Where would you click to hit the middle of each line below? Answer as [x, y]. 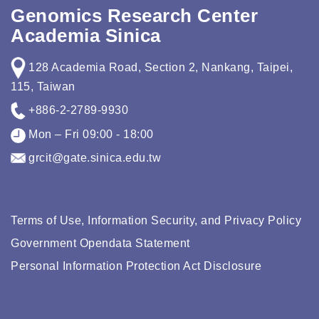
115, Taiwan [43, 86]
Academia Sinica [86, 36]
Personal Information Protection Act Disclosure [136, 266]
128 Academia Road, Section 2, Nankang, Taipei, [159, 67]
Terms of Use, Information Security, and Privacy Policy [156, 221]
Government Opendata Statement [100, 244]
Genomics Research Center [134, 16]
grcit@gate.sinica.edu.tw [93, 157]
